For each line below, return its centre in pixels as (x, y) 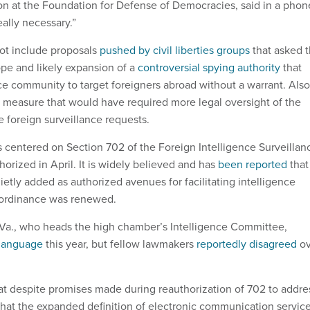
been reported (253, 165)
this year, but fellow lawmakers (120, 244)
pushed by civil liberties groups (175, 51)
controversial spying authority (209, 68)
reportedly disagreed (247, 244)
